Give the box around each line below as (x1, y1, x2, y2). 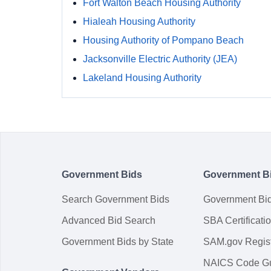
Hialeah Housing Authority (83, 16, 195, 27)
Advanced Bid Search (62, 215, 155, 226)
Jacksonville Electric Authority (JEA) (83, 54, 237, 64)
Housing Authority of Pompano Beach (83, 35, 244, 45)
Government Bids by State (62, 237, 174, 247)
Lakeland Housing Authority (83, 73, 201, 83)
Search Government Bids (62, 194, 169, 204)
